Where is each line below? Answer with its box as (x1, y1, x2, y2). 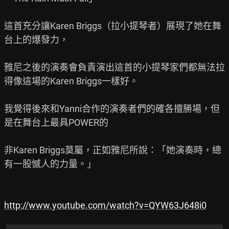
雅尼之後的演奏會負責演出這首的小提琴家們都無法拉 (4, 61, 225, 73)
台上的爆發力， (4, 34, 68, 45)
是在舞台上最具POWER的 (4, 117, 108, 128)
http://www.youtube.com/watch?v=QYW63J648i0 (4, 199, 207, 211)
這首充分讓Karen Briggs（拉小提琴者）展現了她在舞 (4, 20, 221, 31)
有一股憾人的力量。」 (4, 158, 96, 169)
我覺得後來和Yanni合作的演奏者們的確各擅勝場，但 (4, 103, 220, 114)
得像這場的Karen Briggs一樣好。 (4, 75, 139, 86)
